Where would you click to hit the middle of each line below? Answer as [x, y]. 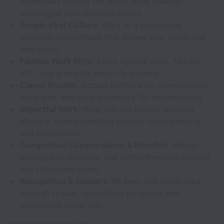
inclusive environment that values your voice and [112, 37]
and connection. [50, 133]
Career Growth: [49, 85]
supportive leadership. [62, 205]
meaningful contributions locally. [81, 13]
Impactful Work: [50, 109]
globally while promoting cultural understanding [110, 121]
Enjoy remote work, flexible [148, 61]
